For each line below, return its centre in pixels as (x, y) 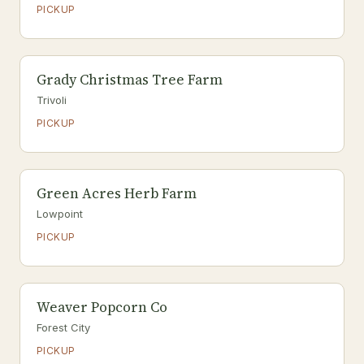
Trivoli (52, 100)
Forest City (63, 327)
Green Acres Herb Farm (117, 193)
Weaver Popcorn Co (102, 307)
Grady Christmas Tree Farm (130, 80)
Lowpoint (60, 214)
